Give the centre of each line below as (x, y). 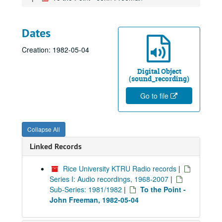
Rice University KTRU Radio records (120, 168)
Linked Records (56, 146)
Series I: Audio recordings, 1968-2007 (109, 179)
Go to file (155, 96)
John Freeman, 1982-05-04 (94, 200)
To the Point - (163, 189)
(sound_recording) (159, 79)
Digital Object (159, 71)
